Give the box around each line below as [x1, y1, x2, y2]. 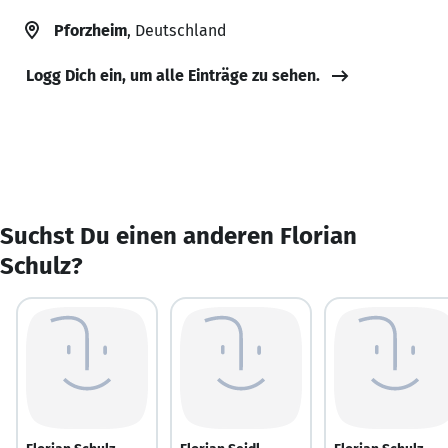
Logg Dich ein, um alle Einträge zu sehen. [26, 65, 320, 85]
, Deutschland [127, 20, 226, 40]
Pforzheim [54, 20, 127, 40]
